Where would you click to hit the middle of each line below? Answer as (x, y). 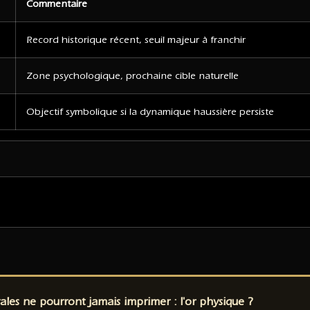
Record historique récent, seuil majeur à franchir (136, 40)
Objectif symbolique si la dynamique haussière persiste (150, 112)
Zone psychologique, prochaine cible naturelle (133, 76)
